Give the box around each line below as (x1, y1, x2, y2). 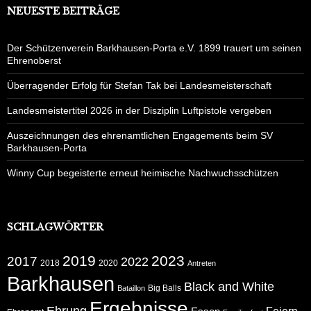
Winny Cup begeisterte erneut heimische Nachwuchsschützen (7, 167, 278, 179)
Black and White (184, 279, 274, 294)
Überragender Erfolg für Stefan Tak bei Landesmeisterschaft (7, 80, 271, 92)
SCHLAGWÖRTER (7, 221, 103, 234)
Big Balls (148, 283, 181, 294)
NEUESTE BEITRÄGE (7, 5, 119, 18)
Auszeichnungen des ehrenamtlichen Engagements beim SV (7, 130, 273, 142)
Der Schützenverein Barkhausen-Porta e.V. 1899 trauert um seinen (7, 42, 301, 54)
